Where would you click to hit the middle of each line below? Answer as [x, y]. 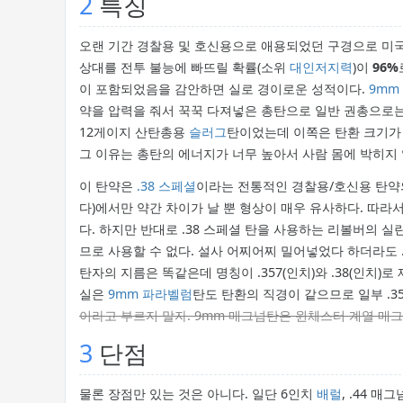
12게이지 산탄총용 [134, 132]
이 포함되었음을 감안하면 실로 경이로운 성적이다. [224, 89]
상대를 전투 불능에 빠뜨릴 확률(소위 [184, 67]
